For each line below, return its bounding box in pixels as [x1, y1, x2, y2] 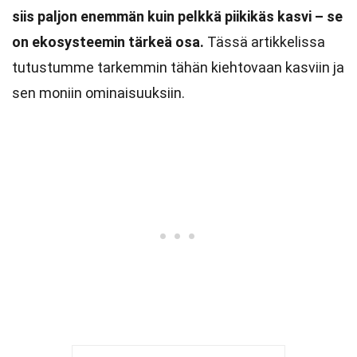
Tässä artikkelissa [204, 33, 325, 50]
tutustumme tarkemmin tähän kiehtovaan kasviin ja [12, 59, 344, 76]
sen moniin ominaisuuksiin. [12, 84, 185, 101]
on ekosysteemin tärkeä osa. [12, 33, 204, 50]
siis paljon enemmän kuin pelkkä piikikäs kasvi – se [12, 8, 343, 25]
